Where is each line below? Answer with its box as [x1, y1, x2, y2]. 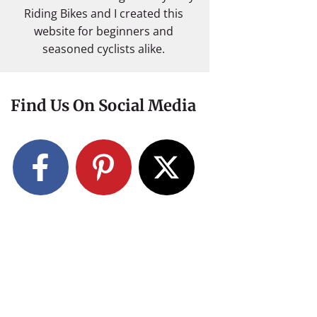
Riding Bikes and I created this [23, 6, 183, 21]
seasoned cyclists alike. [42, 41, 165, 57]
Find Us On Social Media [11, 96, 196, 115]
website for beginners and [33, 23, 173, 39]
